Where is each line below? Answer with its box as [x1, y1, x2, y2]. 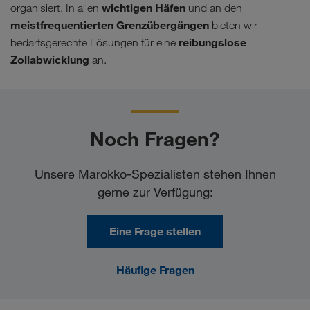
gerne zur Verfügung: [97, 184, 213, 200]
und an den [185, 1, 242, 15]
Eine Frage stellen [109, 224, 201, 239]
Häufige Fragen [116, 263, 194, 277]
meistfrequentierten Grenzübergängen [10, 18, 209, 33]
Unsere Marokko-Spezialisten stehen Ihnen [34, 166, 276, 182]
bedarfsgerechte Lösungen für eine [10, 36, 179, 50]
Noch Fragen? [90, 127, 220, 152]
